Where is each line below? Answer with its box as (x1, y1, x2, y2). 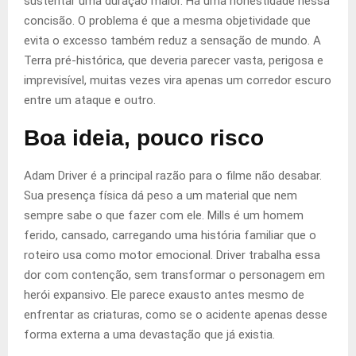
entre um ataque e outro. (24, 93, 156, 108)
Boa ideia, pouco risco (24, 126, 264, 151)
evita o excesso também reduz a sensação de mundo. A (24, 33, 321, 48)
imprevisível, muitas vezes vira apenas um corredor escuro (24, 73, 331, 88)
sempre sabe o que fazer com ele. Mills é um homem (24, 208, 304, 223)
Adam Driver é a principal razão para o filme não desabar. (24, 168, 322, 184)
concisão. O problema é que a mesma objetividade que (24, 14, 311, 29)
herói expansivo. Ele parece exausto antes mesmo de (24, 288, 304, 303)
